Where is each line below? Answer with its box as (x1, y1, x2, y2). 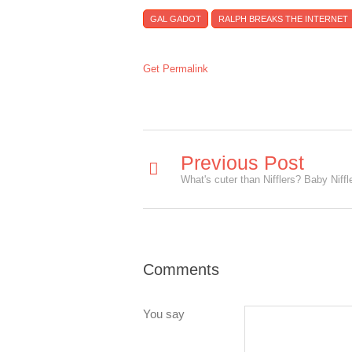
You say (143, 307, 185, 321)
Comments (143, 261, 219, 278)
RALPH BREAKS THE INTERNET (218, 14, 348, 24)
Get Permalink (143, 63, 208, 75)
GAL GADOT (150, 14, 201, 24)
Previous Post (181, 152, 304, 174)
